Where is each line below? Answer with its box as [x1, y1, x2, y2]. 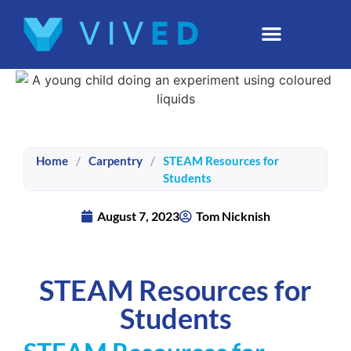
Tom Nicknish [196, 208, 270, 224]
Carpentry [89, 154, 143, 168]
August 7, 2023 [97, 208, 179, 224]
